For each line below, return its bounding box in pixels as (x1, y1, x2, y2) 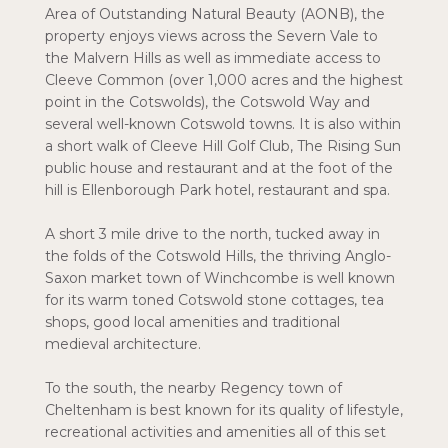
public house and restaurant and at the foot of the (45, 159, 393, 177)
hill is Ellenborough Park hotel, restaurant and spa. (45, 181, 390, 199)
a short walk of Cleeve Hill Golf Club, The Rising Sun (45, 137, 401, 155)
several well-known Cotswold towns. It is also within (45, 115, 401, 133)
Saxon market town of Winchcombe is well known (45, 269, 395, 287)
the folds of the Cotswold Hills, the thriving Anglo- (45, 247, 391, 265)
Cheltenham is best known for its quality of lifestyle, (45, 401, 403, 419)
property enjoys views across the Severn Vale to (45, 27, 378, 45)
